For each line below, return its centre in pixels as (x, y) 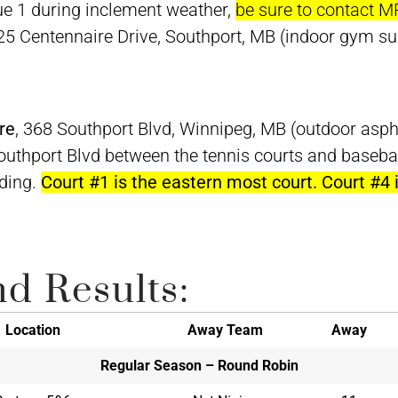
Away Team (225, 330)
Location (32, 330)
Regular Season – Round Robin (199, 365)
